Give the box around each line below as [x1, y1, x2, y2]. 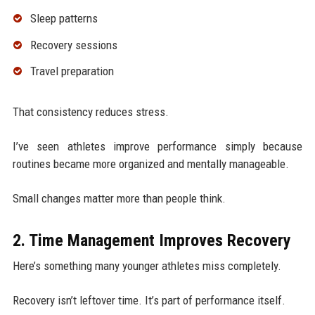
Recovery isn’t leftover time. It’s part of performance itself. [12, 293, 285, 308]
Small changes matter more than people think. [12, 191, 226, 206]
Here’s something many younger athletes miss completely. [12, 259, 281, 274]
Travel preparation [30, 64, 114, 79]
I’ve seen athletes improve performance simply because [12, 139, 303, 154]
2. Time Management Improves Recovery [12, 231, 291, 251]
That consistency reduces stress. [12, 105, 169, 120]
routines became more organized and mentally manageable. [12, 157, 289, 172]
